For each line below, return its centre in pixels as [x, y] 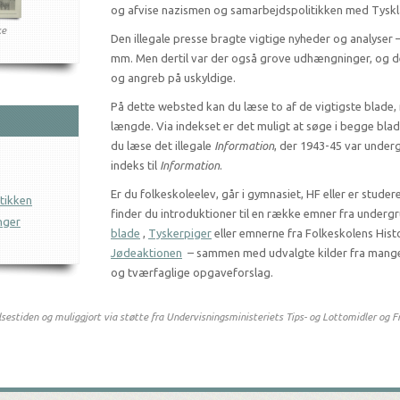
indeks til [135, 165]
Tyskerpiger [180, 233]
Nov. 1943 [302, 40]
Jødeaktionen [146, 253]
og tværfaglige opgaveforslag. [192, 272]
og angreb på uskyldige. [175, 78]
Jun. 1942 [83, 25]
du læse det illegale [162, 146]
